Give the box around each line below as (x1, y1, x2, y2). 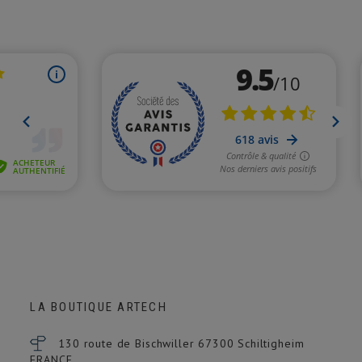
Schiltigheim (238, 335, 305, 351)
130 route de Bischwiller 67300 (58, 335, 238, 351)
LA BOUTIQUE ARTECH (30, 299, 167, 314)
